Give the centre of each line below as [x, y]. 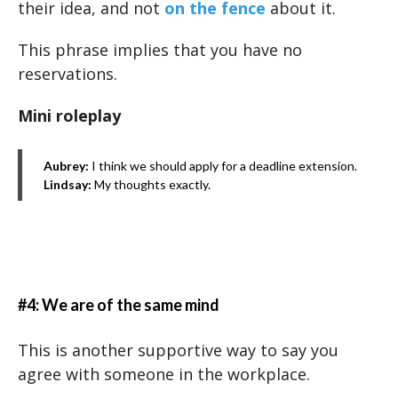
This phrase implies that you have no [160, 50]
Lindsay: [68, 184]
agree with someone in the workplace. [164, 374]
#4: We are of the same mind [119, 305]
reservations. [68, 74]
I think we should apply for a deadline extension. [224, 166]
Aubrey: [68, 166]
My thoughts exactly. [151, 184]
